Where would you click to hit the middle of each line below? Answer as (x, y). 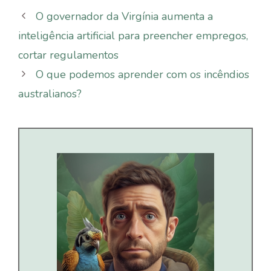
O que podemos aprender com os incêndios (142, 74)
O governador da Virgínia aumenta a (124, 16)
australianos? (50, 93)
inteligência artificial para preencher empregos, (133, 35)
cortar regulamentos (68, 55)
